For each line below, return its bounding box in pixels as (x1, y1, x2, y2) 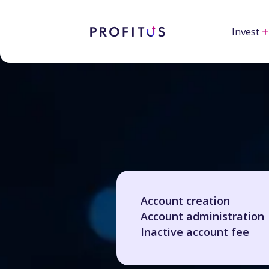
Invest (232, 25, 259, 39)
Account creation (141, 193, 230, 208)
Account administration (141, 209, 264, 223)
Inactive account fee (141, 225, 249, 239)
